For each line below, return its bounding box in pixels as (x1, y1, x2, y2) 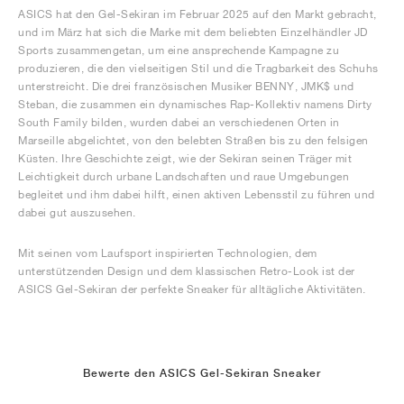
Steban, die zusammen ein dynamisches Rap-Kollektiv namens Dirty (18, 97, 372, 111)
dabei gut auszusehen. (18, 206, 136, 219)
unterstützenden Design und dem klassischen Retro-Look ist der (18, 264, 355, 278)
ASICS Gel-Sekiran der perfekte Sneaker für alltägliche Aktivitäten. (18, 282, 366, 296)
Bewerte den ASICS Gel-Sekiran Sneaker (83, 367, 321, 380)
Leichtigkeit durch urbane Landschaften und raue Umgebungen (18, 170, 349, 183)
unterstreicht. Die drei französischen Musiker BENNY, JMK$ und (18, 79, 354, 93)
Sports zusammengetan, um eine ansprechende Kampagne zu (18, 43, 339, 57)
